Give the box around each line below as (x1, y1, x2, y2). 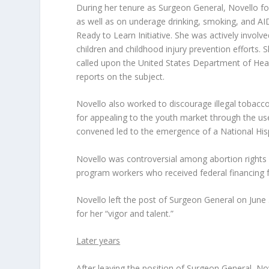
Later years (76, 235, 121, 247)
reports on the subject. (76, 70, 165, 82)
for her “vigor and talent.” (76, 207, 174, 219)
